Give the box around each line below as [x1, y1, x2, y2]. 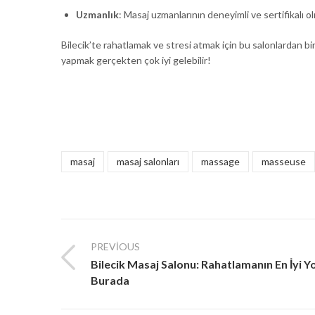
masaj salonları [117, 155, 179, 168]
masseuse [262, 155, 306, 168]
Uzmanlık [76, 8, 119, 21]
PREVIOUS [91, 240, 140, 253]
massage [201, 155, 240, 168]
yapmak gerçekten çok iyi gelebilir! [61, 54, 211, 67]
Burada [91, 273, 129, 287]
